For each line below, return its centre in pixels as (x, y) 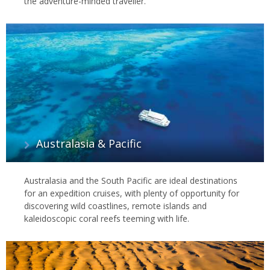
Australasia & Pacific (89, 144)
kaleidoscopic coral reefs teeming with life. (107, 219)
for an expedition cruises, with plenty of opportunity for (132, 193)
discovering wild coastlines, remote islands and (115, 206)
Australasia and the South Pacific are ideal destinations (131, 181)
